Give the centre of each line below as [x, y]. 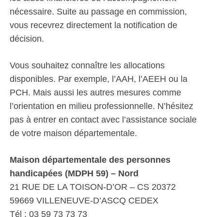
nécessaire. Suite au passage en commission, [98, 12]
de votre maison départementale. [73, 133]
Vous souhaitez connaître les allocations [87, 65]
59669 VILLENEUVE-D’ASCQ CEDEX [84, 201]
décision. [27, 39]
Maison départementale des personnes [90, 160]
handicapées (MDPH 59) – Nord [74, 173]
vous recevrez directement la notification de [93, 25]
